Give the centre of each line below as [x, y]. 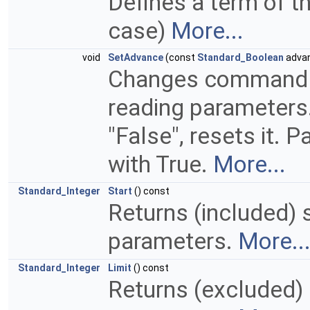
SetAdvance [136, 58]
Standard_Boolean [240, 58]
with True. [161, 165]
